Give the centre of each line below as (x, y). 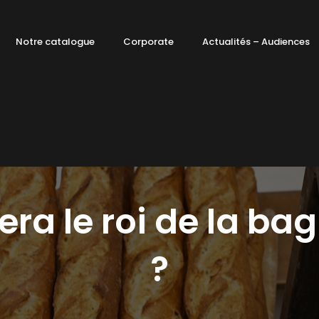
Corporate (149, 42)
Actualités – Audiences (256, 42)
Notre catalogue (56, 42)
